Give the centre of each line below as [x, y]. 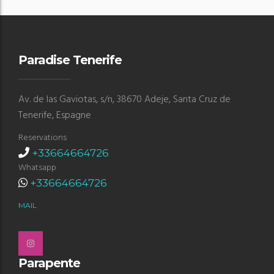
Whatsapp [37, 168]
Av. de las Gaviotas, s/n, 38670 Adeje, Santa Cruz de [124, 100]
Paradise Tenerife [70, 60]
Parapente [49, 263]
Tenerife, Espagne [55, 116]
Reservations [43, 138]
